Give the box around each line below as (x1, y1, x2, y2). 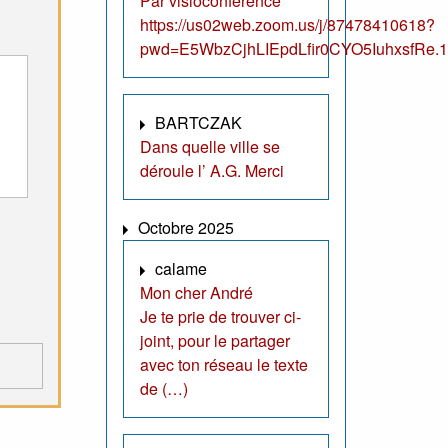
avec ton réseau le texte (140, 353, 308, 377)
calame (155, 257, 207, 281)
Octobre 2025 (138, 216, 234, 240)
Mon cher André (140, 281, 253, 305)
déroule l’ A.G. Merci (140, 159, 284, 183)
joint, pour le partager (140, 329, 290, 353)
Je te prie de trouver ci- (140, 305, 301, 329)
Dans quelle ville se (140, 135, 280, 159)
